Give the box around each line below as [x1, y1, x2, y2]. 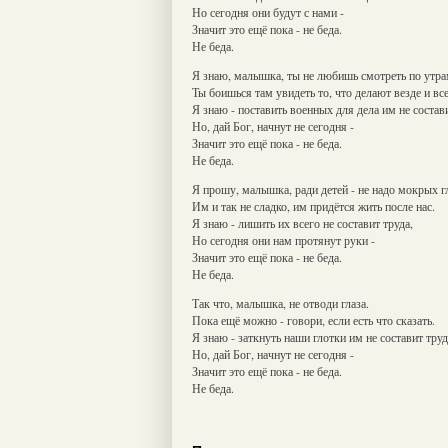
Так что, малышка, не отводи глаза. [192, 294, 369, 311]
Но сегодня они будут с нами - [192, 3, 344, 20]
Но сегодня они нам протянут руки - [192, 231, 375, 248]
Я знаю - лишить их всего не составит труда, [192, 214, 413, 231]
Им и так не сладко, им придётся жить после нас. [192, 197, 435, 214]
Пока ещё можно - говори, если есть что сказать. [192, 311, 435, 328]
